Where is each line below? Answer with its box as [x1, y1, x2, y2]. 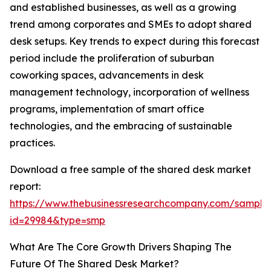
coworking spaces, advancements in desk [10, 69, 204, 82]
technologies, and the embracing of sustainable [10, 120, 232, 132]
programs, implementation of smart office [10, 103, 204, 116]
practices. [10, 137, 55, 149]
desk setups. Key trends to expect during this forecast [10, 35, 260, 48]
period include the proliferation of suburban [10, 52, 214, 65]
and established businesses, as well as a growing [10, 1, 237, 14]
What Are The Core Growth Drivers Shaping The [10, 241, 232, 253]
